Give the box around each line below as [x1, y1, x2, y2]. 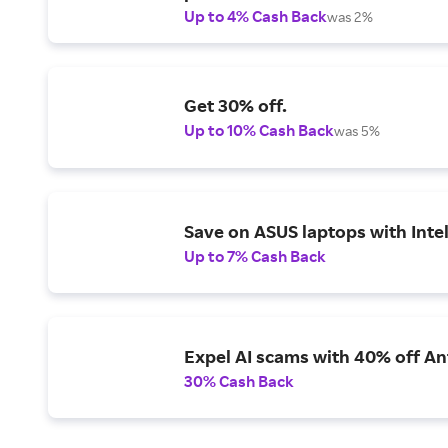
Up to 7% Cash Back [184, 245, 326, 266]
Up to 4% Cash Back [184, 6, 327, 27]
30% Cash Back [184, 370, 294, 391]
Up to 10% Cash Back [184, 120, 334, 141]
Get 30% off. [184, 94, 287, 117]
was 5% [334, 122, 380, 140]
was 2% [327, 8, 373, 26]
